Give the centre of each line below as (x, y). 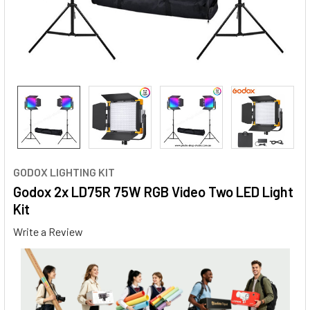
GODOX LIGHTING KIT (64, 172)
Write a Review (48, 231)
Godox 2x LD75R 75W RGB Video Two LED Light (153, 192)
